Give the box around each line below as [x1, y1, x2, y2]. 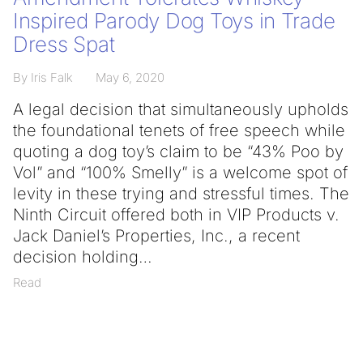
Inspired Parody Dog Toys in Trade [13, 8, 335, 33]
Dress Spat [13, 32, 115, 57]
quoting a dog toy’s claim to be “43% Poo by [13, 142, 344, 161]
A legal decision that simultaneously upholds [13, 100, 348, 119]
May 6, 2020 [96, 70, 164, 85]
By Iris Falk [13, 70, 73, 85]
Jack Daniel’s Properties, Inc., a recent [13, 226, 300, 246]
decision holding [13, 247, 139, 267]
